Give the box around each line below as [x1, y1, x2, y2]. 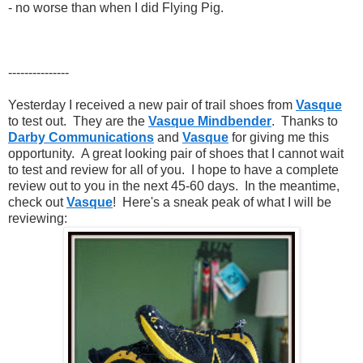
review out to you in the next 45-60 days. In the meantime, [8, 178, 340, 193]
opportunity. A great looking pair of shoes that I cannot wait [8, 146, 344, 160]
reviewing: [8, 211, 67, 225]
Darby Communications [8, 130, 154, 144]
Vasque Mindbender [148, 113, 271, 128]
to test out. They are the [8, 113, 148, 128]
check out [8, 194, 66, 209]
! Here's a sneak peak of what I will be [113, 194, 331, 209]
